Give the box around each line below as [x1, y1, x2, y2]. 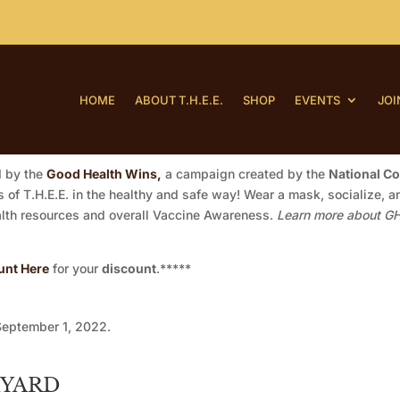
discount [102, 261, 156, 277]
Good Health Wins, [46, 166, 162, 182]
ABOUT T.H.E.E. [135, 92, 224, 107]
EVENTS [295, 92, 341, 107]
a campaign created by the [162, 166, 329, 182]
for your [49, 261, 102, 277]
